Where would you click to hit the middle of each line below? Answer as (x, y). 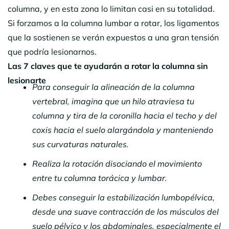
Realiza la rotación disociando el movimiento (117, 163)
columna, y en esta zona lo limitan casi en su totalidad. (111, 8)
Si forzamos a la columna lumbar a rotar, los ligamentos (113, 23)
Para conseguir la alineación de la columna (113, 87)
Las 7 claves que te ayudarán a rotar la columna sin (108, 66)
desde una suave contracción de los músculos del (125, 211)
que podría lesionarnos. (53, 51)
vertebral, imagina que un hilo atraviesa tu (113, 101)
